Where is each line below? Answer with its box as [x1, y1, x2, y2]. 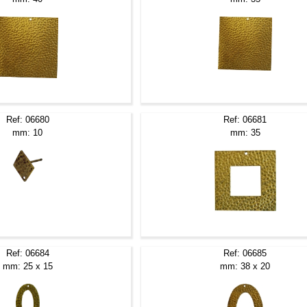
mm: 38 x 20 [220, 260, 271, 271]
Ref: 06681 [223, 114, 267, 125]
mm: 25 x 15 [2, 260, 53, 271]
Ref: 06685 [223, 247, 267, 258]
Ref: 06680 [5, 114, 49, 125]
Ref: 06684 [5, 247, 49, 258]
